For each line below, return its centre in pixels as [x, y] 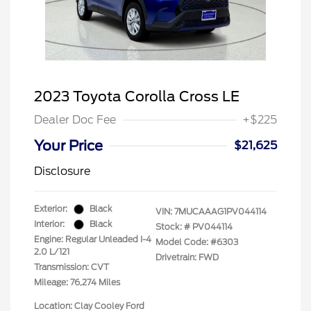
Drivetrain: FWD [187, 258]
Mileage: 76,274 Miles [77, 283]
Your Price [68, 146]
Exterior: [51, 209]
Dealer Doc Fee [75, 120]
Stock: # [173, 227]
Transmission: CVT [72, 267]
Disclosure [62, 171]
